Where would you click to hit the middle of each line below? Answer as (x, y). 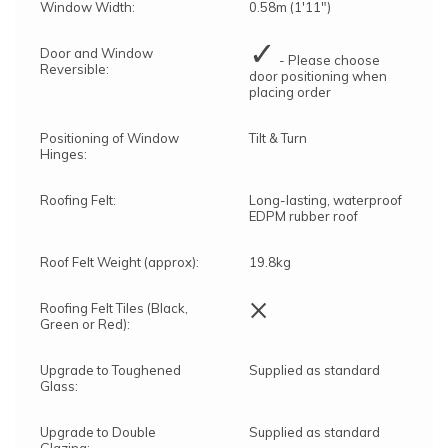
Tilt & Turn (278, 137)
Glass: (59, 385)
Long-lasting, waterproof (325, 199)
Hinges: (63, 153)
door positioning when (318, 75)
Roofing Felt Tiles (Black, (114, 307)
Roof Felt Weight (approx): (119, 261)
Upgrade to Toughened (110, 369)
